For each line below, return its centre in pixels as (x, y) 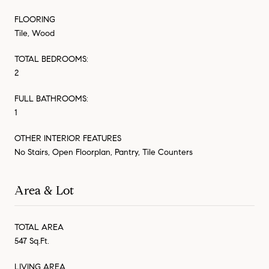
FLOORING (35, 19)
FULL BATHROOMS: (51, 98)
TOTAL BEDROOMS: (51, 59)
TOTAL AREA (39, 227)
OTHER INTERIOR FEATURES (68, 138)
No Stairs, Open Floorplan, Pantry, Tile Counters (104, 152)
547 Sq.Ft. (32, 241)
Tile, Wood (35, 33)
